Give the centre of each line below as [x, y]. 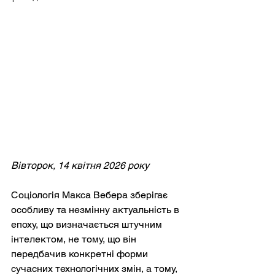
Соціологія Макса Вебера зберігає [91, 195]
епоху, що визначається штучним [88, 225]
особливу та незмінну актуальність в [96, 210]
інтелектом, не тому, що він [75, 239]
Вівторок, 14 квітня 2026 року [80, 166]
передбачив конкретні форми [81, 254]
